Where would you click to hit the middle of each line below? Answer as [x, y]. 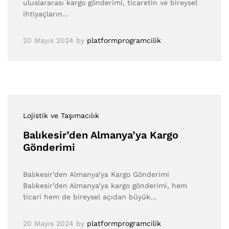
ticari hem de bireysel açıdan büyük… [90, 197]
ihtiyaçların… [46, 14]
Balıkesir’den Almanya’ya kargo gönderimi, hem [105, 185]
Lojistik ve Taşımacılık [61, 115]
